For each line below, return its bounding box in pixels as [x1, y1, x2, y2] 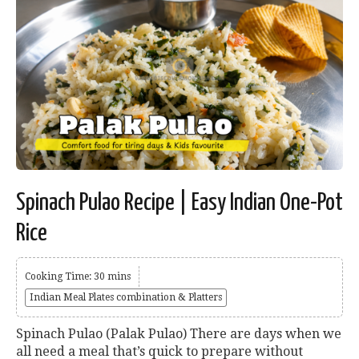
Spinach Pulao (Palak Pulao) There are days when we [16, 326, 341, 342]
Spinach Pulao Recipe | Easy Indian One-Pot [16, 191, 343, 216]
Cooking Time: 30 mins [25, 271, 131, 283]
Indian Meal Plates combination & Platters [30, 292, 222, 304]
